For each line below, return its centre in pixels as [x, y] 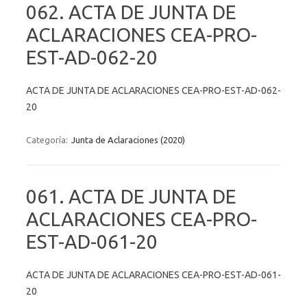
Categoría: [48, 139]
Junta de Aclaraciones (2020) [128, 139]
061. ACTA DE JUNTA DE [131, 196]
